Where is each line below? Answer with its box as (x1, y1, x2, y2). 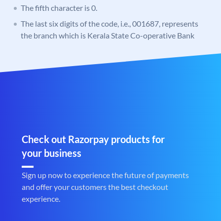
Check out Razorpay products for (22, 133, 165, 146)
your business (22, 147, 81, 159)
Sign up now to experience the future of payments (22, 170, 189, 180)
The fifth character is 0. (21, 3, 97, 13)
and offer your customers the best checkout (22, 182, 168, 192)
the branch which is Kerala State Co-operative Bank (21, 31, 194, 40)
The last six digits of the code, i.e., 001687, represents (21, 19, 198, 29)
